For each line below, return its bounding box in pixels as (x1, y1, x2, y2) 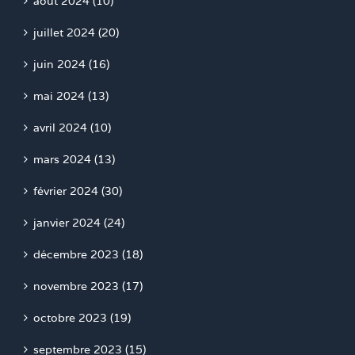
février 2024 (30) (33, 183, 122, 198)
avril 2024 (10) (33, 120, 111, 135)
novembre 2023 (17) (33, 278, 143, 293)
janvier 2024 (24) (33, 215, 124, 230)
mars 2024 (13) (33, 151, 115, 166)
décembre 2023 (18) (33, 246, 143, 261)
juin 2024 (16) (33, 56, 109, 71)
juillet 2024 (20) (33, 25, 119, 40)
